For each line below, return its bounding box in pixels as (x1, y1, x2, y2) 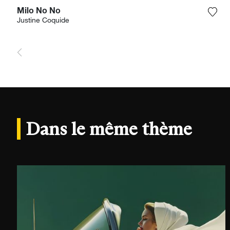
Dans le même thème (26, 117, 193, 140)
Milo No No (16, 7, 61, 16)
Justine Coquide (16, 17, 69, 25)
